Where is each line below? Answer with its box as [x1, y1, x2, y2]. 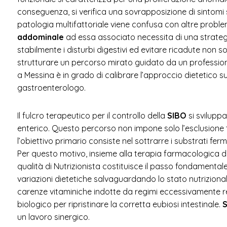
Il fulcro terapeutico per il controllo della [17, 110, 167, 121]
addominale [17, 31, 64, 42]
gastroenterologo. [17, 82, 86, 93]
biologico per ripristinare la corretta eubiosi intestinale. [17, 199, 222, 209]
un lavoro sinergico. [17, 211, 90, 222]
